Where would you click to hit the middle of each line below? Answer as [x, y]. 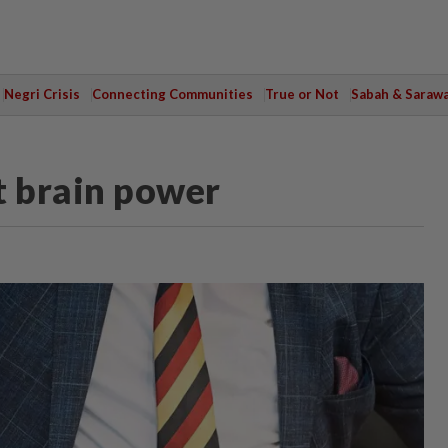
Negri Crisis [41, 94]
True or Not [301, 94]
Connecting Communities [172, 94]
